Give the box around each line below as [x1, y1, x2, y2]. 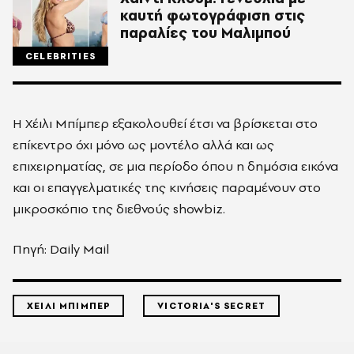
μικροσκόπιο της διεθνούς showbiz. [13, 200, 225, 218]
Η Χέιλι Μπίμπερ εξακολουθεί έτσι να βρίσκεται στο [13, 115, 318, 133]
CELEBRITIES [25, 50, 96, 63]
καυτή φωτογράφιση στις [120, 6, 305, 26]
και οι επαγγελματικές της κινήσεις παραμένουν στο [13, 179, 321, 197]
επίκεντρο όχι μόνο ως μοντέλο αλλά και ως [13, 136, 274, 154]
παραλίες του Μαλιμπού [120, 23, 291, 43]
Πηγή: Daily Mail [13, 240, 109, 258]
